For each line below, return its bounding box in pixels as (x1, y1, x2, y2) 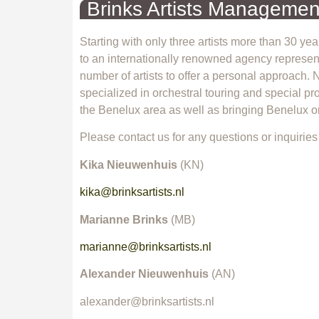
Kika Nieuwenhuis (80, 158, 177, 171)
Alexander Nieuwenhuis (80, 268, 211, 281)
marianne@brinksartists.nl (80, 240, 217, 253)
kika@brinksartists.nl (80, 186, 184, 199)
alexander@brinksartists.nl (80, 295, 214, 308)
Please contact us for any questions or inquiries (80, 131, 318, 144)
